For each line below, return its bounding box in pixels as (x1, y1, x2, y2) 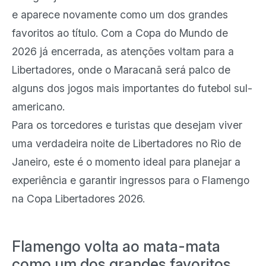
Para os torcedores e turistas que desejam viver (12, 119, 242, 131)
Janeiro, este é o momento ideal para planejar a (12, 156, 240, 168)
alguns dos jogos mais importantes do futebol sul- (12, 82, 252, 94)
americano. (12, 100, 65, 113)
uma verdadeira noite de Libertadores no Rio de (12, 137, 241, 150)
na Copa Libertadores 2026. (12, 192, 145, 205)
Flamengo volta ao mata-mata (12, 237, 220, 255)
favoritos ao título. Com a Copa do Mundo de (12, 27, 228, 39)
